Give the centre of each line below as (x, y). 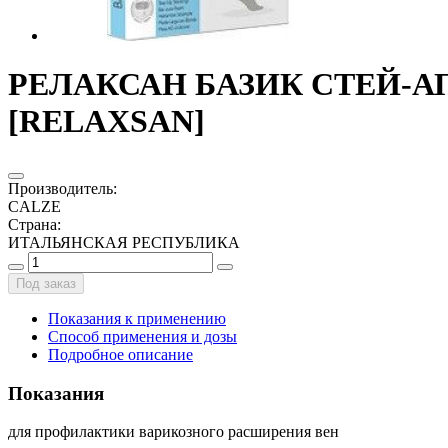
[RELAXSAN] (106, 121)
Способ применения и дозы (142, 336)
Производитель (60, 188)
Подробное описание (120, 354)
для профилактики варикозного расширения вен (173, 432)
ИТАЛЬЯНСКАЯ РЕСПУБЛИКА (124, 242)
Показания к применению (137, 318)
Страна (32, 224)
